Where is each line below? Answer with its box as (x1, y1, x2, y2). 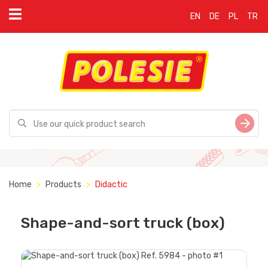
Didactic (95, 179, 127, 190)
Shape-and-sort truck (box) (21, 214, 225, 232)
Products (45, 179, 81, 190)
